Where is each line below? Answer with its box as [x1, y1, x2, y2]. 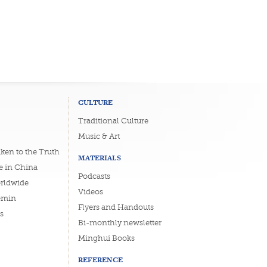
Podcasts [77, 171, 110, 181]
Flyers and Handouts [77, 202, 154, 212]
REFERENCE [77, 254, 123, 265]
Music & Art [77, 131, 120, 141]
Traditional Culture [77, 116, 148, 125]
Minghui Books [77, 233, 135, 243]
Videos [77, 187, 103, 196]
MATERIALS [77, 152, 121, 163]
